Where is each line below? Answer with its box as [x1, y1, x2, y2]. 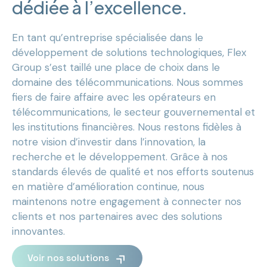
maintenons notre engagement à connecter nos [12, 195, 241, 208]
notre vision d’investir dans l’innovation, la [12, 135, 206, 148]
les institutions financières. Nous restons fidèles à [12, 120, 241, 133]
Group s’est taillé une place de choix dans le [12, 61, 220, 74]
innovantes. [12, 225, 65, 238]
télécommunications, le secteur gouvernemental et [12, 105, 255, 119]
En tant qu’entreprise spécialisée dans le [12, 31, 203, 44]
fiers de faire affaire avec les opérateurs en [12, 91, 216, 104]
